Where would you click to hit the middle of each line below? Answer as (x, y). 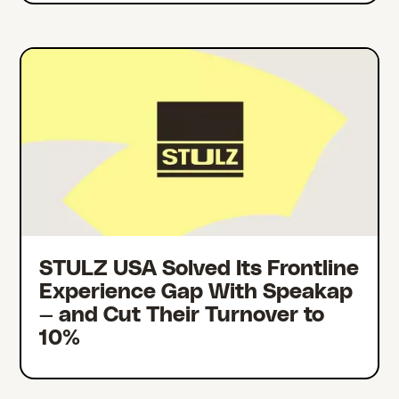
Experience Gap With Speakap (196, 292)
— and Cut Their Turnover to (182, 315)
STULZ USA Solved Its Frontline (199, 269)
